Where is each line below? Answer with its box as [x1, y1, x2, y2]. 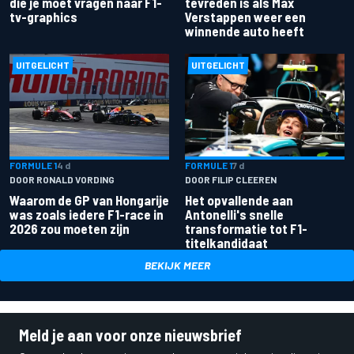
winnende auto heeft [185, 22, 304, 39]
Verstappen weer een [185, 8, 306, 24]
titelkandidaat [185, 235, 268, 251]
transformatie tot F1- [185, 220, 307, 237]
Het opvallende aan [185, 192, 293, 209]
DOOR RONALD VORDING [9, 174, 115, 186]
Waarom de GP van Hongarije [9, 192, 169, 209]
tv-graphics [9, 8, 77, 24]
